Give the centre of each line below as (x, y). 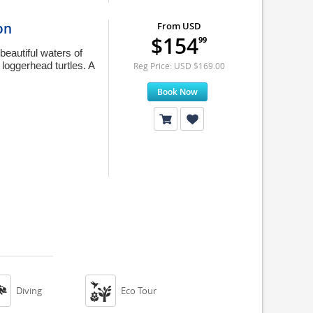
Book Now (177, 92)
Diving (29, 291)
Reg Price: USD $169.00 (179, 66)
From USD (179, 26)
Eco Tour (139, 291)
